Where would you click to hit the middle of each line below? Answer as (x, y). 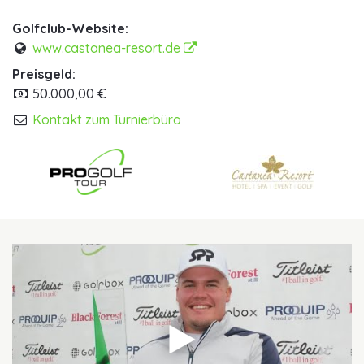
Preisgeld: (44, 74)
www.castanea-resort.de (108, 48)
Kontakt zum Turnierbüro (106, 120)
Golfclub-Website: (70, 29)
